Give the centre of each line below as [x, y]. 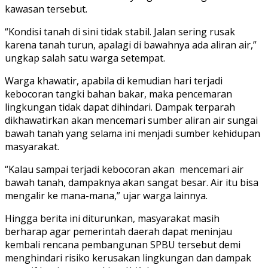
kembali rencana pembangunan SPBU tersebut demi [123, 244]
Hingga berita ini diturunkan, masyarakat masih [112, 218]
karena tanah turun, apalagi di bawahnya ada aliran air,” [131, 45]
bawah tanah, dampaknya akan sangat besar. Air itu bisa [132, 182]
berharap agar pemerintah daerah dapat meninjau [118, 231]
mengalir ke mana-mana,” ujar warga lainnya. [106, 195]
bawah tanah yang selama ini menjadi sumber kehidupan [133, 133]
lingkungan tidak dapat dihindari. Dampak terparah [120, 107]
